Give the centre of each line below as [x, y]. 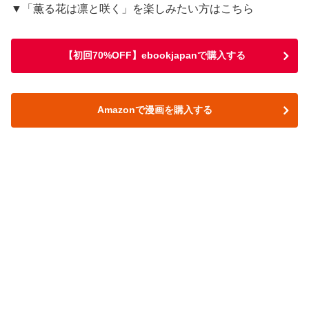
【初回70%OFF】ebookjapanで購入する [154, 55]
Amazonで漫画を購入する [154, 109]
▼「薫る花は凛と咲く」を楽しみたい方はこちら [132, 9]
